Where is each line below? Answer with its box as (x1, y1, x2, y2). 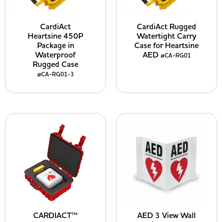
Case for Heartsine (134, 40, 199, 51)
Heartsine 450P (28, 31, 83, 42)
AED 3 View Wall (137, 210, 196, 221)
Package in (37, 40, 74, 51)
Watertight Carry (137, 31, 196, 42)
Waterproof (35, 50, 76, 60)
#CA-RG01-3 (37, 70, 74, 79)
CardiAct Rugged (137, 21, 196, 32)
